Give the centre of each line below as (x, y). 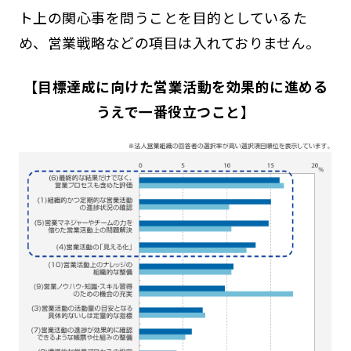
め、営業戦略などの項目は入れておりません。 (169, 43)
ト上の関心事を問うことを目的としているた (163, 18)
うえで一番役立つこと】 (175, 112)
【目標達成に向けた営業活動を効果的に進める (175, 87)
